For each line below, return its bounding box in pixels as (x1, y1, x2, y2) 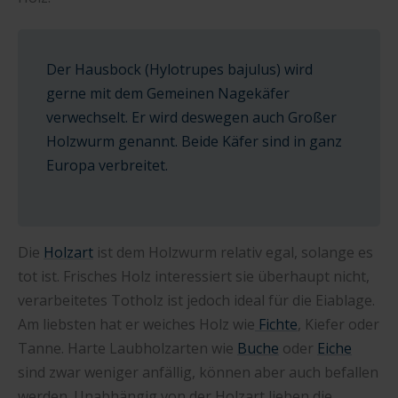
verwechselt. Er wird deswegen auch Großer (46, 107, 337, 128)
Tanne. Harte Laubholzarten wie (18, 338, 237, 358)
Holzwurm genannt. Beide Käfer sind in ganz (46, 131, 342, 152)
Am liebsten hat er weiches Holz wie (18, 314, 255, 334)
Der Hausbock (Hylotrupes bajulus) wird (46, 60, 313, 80)
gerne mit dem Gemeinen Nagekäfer (46, 84, 290, 104)
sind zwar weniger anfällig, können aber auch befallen (18, 362, 378, 382)
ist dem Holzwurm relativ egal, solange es (93, 242, 373, 262)
